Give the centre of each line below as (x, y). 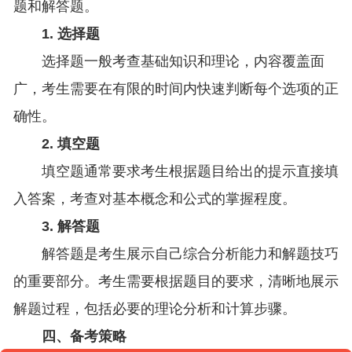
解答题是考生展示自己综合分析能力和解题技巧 (190, 254)
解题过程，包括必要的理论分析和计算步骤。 (154, 309)
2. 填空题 (70, 144)
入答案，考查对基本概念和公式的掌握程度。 (154, 199)
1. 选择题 (70, 34)
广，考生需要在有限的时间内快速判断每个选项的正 (176, 89)
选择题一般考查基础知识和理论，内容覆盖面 (183, 62)
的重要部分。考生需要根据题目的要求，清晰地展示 (176, 282)
